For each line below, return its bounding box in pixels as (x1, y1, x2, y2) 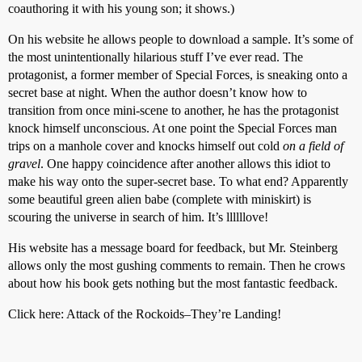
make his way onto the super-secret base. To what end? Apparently (8, 175, 348, 188)
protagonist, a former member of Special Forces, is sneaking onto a (8, 68, 347, 82)
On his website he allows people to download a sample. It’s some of (8, 32, 353, 46)
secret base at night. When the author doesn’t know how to (8, 86, 307, 99)
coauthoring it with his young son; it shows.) (8, 2, 234, 15)
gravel (8, 157, 40, 170)
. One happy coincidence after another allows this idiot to (40, 157, 330, 170)
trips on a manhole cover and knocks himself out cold (8, 139, 283, 153)
